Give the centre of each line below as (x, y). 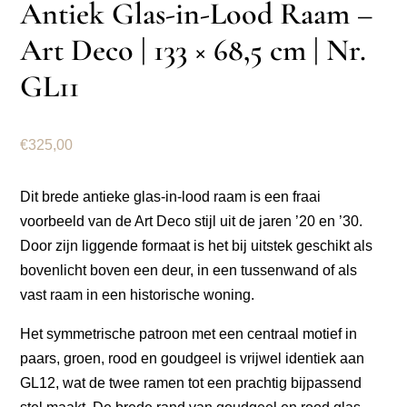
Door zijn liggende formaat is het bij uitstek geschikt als (197, 246)
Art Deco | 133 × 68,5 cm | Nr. (194, 51)
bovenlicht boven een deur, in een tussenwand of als (189, 271)
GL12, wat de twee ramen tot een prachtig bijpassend (191, 383)
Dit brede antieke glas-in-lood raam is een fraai (171, 197)
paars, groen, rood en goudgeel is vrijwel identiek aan (193, 359)
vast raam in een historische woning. (138, 295)
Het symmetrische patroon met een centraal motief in (189, 334)
